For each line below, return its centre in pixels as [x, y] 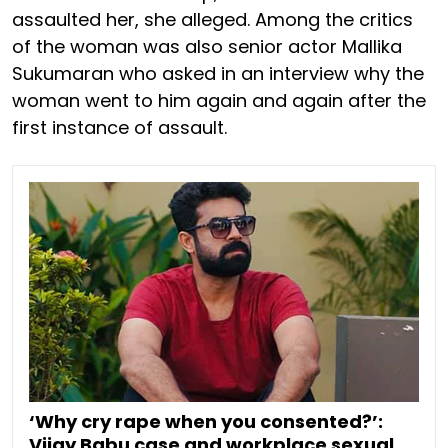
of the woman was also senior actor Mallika [207, 47]
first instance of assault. [122, 128]
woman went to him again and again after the [219, 101]
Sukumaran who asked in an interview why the [218, 74]
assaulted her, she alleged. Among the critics [212, 20]
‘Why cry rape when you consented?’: [206, 421]
